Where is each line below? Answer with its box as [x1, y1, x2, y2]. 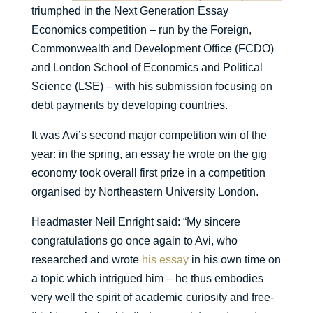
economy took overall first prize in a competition [31, 167, 265, 180]
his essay [141, 254, 189, 266]
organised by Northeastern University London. [31, 186, 259, 198]
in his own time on [188, 254, 281, 266]
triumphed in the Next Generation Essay [31, 5, 228, 17]
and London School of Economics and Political [31, 61, 263, 74]
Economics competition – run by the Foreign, [31, 24, 252, 36]
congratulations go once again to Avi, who [31, 235, 238, 247]
